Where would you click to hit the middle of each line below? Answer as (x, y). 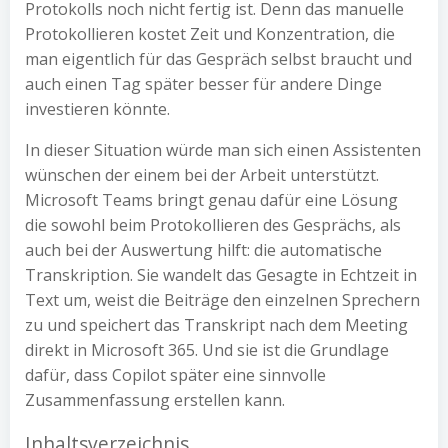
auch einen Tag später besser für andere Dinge (203, 84)
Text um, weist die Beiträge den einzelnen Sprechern (222, 300)
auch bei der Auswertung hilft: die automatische (203, 250)
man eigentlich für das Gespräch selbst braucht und (218, 59)
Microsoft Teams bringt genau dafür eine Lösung (211, 200)
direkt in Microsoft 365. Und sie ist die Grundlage (207, 350)
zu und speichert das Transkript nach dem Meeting (216, 325)
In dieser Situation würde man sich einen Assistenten (223, 150)
